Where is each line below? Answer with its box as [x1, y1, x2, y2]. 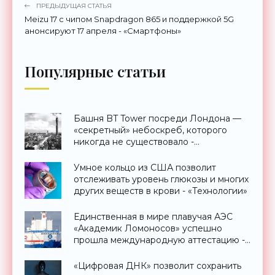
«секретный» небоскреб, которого [74, 125, 227, 136]
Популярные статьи [25, 61, 166, 82]
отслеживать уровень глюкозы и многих [74, 174, 249, 185]
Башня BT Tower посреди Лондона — [74, 113, 241, 125]
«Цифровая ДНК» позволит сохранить [74, 260, 241, 272]
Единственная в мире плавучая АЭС [74, 211, 233, 223]
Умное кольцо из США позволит [74, 162, 216, 174]
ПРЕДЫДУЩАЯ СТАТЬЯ [36, 2, 112, 10]
